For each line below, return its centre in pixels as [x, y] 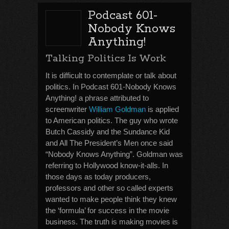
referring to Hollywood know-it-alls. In [107, 165]
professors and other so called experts [109, 188]
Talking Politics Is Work [106, 59]
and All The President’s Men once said [109, 143]
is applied [162, 109]
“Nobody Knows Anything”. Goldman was [114, 154]
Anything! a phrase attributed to [97, 98]
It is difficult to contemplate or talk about [111, 75]
